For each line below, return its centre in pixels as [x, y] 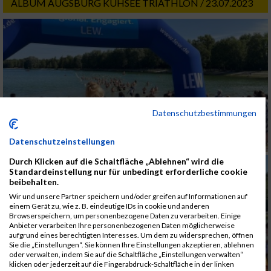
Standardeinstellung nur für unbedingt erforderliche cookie [128, 171]
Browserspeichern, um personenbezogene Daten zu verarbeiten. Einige [125, 216]
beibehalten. [34, 182]
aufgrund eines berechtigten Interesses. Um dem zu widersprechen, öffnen [131, 235]
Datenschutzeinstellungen [62, 141]
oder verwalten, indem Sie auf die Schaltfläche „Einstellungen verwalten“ [126, 254]
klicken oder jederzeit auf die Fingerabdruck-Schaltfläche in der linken [122, 264]
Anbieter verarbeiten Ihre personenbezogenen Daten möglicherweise [122, 225]
